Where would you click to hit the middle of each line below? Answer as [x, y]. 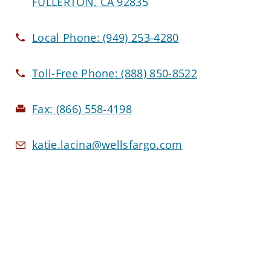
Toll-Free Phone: [77, 73]
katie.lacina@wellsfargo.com [107, 145]
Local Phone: [68, 38]
